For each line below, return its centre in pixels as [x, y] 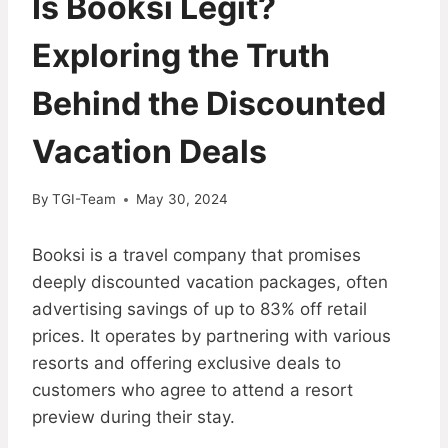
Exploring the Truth [181, 55]
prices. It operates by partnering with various [211, 336]
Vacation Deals [149, 151]
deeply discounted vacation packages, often [210, 282]
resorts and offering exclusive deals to [186, 363]
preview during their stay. [133, 417]
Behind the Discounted [209, 103]
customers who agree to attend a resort [192, 390]
